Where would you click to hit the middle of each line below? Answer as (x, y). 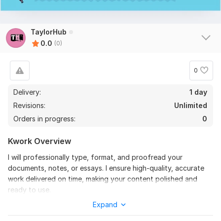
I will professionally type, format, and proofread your (95, 157)
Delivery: (27, 92)
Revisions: (30, 105)
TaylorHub (49, 32)
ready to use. (29, 189)
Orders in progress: (44, 118)
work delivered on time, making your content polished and (103, 179)
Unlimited (191, 105)
